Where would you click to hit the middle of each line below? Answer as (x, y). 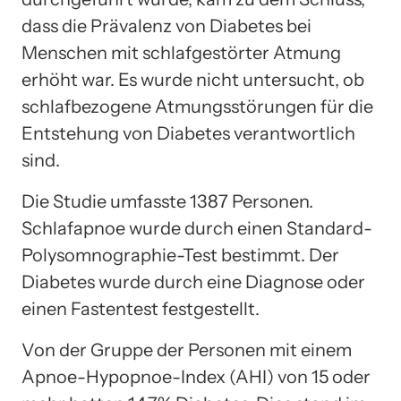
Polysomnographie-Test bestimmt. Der (180, 255)
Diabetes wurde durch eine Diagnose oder (193, 282)
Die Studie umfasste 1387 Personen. (167, 201)
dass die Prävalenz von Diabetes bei (166, 26)
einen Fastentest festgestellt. (141, 308)
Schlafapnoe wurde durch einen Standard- (197, 228)
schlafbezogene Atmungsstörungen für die (197, 106)
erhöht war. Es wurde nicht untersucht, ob (193, 79)
